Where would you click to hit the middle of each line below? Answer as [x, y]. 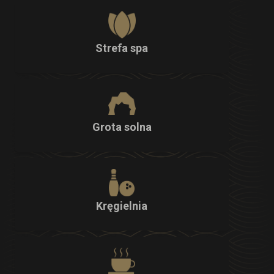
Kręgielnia [122, 206]
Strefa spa [122, 48]
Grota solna [122, 127]
